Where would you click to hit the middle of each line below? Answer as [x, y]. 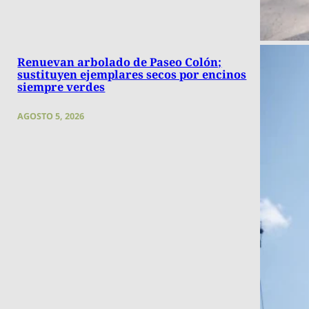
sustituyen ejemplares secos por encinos [132, 75]
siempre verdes [61, 87]
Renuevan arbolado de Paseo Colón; [120, 62]
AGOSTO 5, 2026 [51, 117]
